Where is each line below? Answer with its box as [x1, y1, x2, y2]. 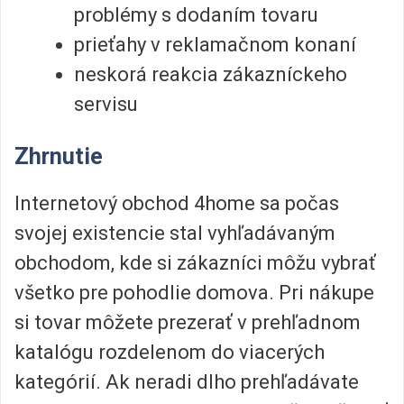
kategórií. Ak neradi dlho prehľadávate [14, 370, 359, 393]
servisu [74, 93, 138, 116]
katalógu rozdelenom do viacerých [14, 340, 325, 363]
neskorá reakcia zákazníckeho [74, 63, 347, 87]
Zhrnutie [14, 142, 103, 170]
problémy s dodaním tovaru [74, 4, 318, 27]
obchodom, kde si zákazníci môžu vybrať [14, 251, 376, 274]
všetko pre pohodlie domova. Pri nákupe [14, 280, 374, 304]
